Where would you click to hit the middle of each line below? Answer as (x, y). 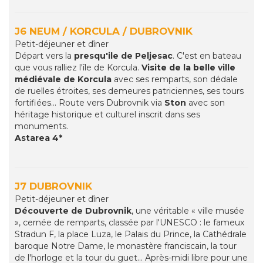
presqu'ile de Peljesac (123, 56)
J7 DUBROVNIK (53, 186)
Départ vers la (44, 56)
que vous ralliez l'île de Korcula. (78, 68)
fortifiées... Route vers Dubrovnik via (90, 103)
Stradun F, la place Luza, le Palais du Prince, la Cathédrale (131, 235)
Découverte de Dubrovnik (73, 211)
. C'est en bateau (207, 56)
